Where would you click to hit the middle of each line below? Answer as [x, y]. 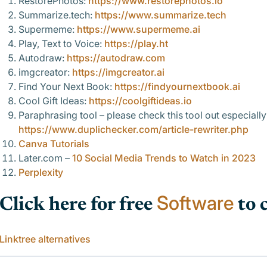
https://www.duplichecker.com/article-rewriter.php [133, 129]
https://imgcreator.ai [118, 72]
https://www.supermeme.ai [139, 29]
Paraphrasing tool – [61, 115]
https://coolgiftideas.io [140, 101]
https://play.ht [136, 44]
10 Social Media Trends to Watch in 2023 [164, 158]
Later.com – [45, 158]
